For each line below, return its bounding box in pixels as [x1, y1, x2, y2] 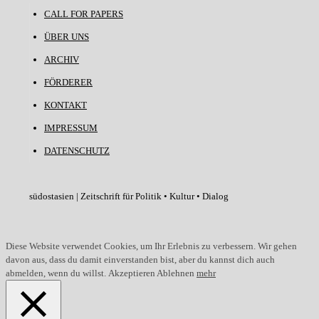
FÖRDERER [44, 76, 93, 88]
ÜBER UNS [44, 31, 89, 42]
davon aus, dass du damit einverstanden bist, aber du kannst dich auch [6, 253, 275, 265]
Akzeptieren [108, 267, 155, 278]
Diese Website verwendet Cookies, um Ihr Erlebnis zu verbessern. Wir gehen [6, 240, 297, 251]
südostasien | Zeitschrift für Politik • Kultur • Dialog [29, 190, 229, 202]
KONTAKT [44, 99, 87, 110]
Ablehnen [157, 267, 194, 278]
